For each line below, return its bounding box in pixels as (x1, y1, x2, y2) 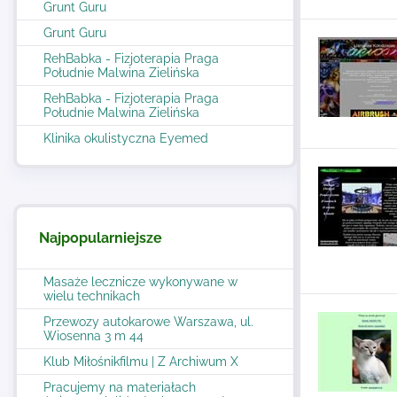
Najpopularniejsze (39, 230, 162, 246)
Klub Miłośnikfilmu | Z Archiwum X (43, 354, 238, 369)
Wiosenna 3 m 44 (43, 329, 144, 343)
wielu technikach (43, 289, 140, 303)
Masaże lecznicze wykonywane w (43, 275, 237, 289)
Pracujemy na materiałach (43, 380, 196, 394)
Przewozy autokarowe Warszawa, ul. (43, 315, 253, 329)
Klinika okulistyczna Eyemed (43, 131, 208, 145)
